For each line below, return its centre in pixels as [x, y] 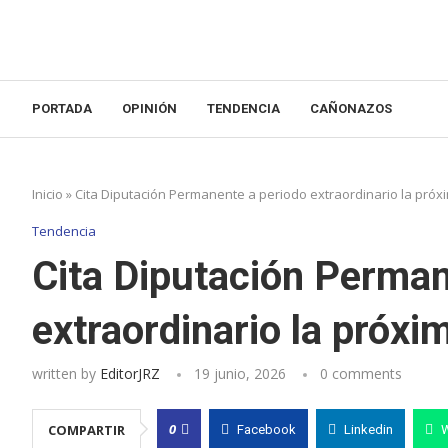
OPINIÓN [149, 108]
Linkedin [368, 429]
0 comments [361, 373]
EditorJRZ [130, 373]
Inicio [47, 194]
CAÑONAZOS [351, 108]
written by [66, 373]
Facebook [266, 429]
